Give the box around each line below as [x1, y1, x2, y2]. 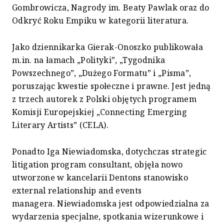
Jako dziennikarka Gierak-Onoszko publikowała [12, 41, 203, 53]
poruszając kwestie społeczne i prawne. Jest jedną [12, 80, 211, 92]
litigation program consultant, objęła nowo [12, 159, 183, 170]
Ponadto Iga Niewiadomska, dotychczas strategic [12, 146, 207, 157]
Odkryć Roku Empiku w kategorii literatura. [12, 15, 189, 26]
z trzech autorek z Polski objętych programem [12, 93, 197, 105]
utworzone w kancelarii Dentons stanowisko [12, 172, 188, 183]
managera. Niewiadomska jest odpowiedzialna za [12, 198, 209, 209]
